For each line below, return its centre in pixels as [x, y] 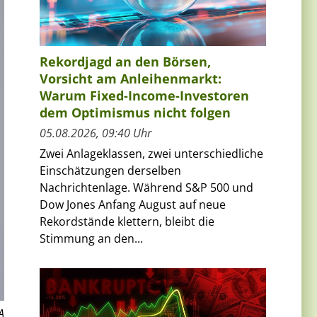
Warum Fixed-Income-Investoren [144, 95]
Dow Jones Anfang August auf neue [133, 204]
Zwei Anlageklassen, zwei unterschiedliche [151, 153]
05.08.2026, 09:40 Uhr [96, 133]
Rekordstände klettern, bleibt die [127, 221]
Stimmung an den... [91, 238]
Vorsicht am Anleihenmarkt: [131, 78]
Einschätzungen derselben [110, 170]
